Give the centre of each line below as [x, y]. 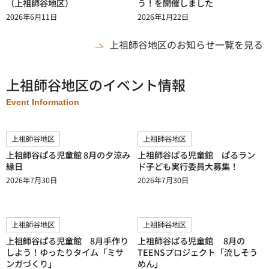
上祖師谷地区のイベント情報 [96, 85]
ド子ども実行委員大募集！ [188, 166]
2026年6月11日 [32, 17]
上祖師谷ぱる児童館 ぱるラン [196, 155]
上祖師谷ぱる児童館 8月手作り [67, 241]
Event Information [43, 102]
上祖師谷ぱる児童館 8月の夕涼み [68, 155]
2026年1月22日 [163, 17]
